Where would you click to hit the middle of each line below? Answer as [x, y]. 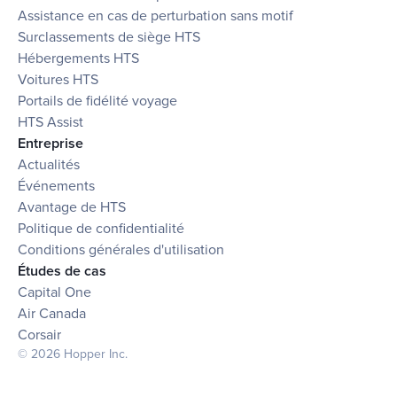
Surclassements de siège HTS [109, 38]
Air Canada [52, 314]
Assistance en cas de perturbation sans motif [156, 16]
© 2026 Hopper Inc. [73, 355]
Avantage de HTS [72, 208]
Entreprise [51, 144]
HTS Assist [51, 123]
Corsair [39, 335]
